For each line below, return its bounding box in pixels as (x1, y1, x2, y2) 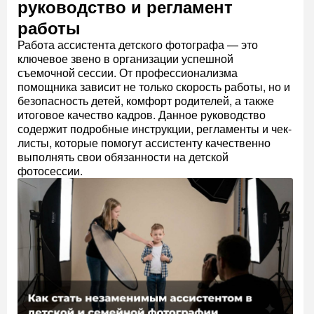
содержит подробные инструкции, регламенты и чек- (18, 121, 292, 137)
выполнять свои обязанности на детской (18, 149, 228, 165)
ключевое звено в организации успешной (18, 50, 233, 67)
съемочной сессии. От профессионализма (18, 64, 238, 81)
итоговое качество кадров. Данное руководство (18, 107, 266, 123)
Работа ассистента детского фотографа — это (18, 36, 258, 53)
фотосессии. (18, 163, 83, 179)
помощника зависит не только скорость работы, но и (18, 78, 290, 95)
